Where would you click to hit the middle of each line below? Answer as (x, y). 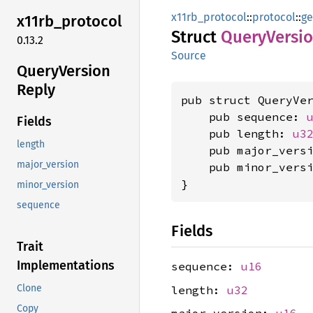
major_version (48, 165)
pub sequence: (244, 117)
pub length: (237, 133)
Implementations (66, 266)
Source (189, 56)
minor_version (48, 185)
